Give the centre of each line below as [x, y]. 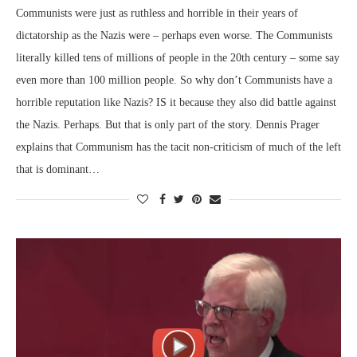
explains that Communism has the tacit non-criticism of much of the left [178, 147]
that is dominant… [58, 169]
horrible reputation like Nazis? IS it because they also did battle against [176, 102]
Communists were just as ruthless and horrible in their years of [157, 13]
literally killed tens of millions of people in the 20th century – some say [178, 57]
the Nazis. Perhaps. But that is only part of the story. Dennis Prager [168, 124]
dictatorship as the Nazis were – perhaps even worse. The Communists [174, 35]
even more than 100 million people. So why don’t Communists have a [174, 80]
